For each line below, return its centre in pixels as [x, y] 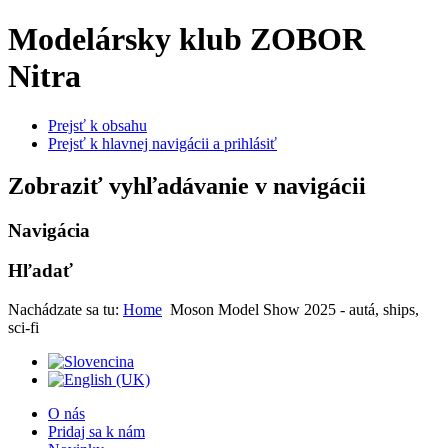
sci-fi [23, 328]
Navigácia [49, 230]
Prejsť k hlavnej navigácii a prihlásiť [162, 143]
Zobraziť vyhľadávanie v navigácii [187, 185]
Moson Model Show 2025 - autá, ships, [294, 310]
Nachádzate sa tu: [65, 310]
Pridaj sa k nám [96, 432]
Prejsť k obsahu [97, 125]
